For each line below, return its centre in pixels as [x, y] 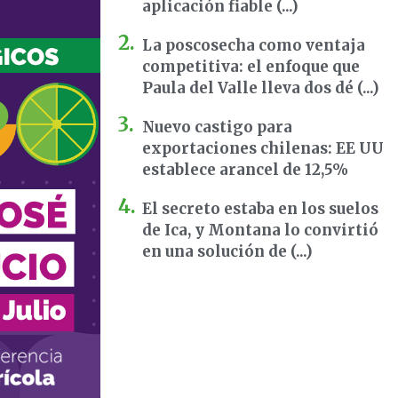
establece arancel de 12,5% [245, 170]
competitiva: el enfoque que [251, 67]
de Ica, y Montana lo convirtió [260, 231]
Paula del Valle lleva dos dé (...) [261, 88]
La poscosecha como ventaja [254, 46]
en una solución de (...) [227, 252]
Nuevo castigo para [217, 127]
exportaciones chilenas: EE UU [263, 149]
